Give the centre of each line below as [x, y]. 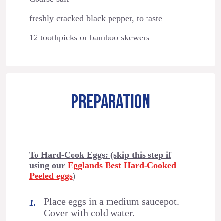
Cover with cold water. [90, 213]
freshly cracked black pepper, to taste [95, 18]
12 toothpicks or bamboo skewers [89, 38]
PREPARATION [110, 103]
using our [48, 165]
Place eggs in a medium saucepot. [112, 201]
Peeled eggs [51, 175]
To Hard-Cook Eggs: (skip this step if [100, 155]
